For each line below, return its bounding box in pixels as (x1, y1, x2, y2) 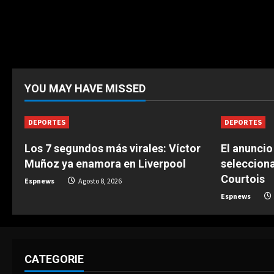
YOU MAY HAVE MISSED (24, 82, 146, 95)
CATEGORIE (24, 253, 84, 265)
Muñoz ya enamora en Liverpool (24, 157, 186, 170)
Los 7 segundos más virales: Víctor (24, 142, 201, 155)
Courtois (221, 172, 265, 185)
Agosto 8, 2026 (77, 176, 122, 185)
